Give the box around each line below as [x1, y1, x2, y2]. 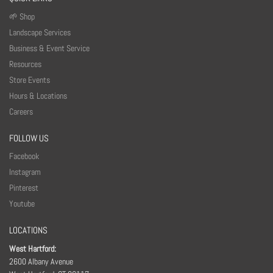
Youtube [9, 198, 35, 209]
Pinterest [9, 182, 38, 193]
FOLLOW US [9, 132, 49, 144]
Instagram [9, 166, 41, 177]
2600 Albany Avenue [9, 255, 73, 267]
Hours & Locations [9, 90, 67, 101]
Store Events [9, 74, 50, 85]
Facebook [9, 151, 39, 161]
